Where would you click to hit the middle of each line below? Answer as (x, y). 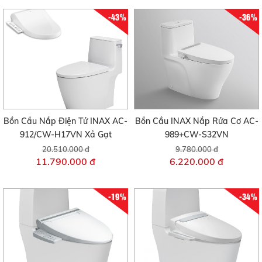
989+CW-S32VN (196, 135)
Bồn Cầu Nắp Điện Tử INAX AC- (65, 121)
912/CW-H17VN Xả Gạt (65, 135)
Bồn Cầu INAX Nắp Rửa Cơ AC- (196, 121)
